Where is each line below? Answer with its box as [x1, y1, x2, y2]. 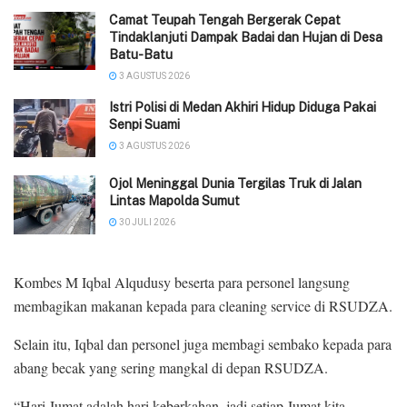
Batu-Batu [109, 47, 173, 63]
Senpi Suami [109, 117, 183, 133]
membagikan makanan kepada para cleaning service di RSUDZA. [14, 295, 392, 315]
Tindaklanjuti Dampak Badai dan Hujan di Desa [109, 30, 382, 45]
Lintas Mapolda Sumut [109, 194, 240, 209]
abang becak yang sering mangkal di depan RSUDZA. [14, 357, 328, 377]
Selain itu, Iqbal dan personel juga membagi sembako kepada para [14, 333, 392, 353]
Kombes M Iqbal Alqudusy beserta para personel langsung [14, 272, 350, 292]
